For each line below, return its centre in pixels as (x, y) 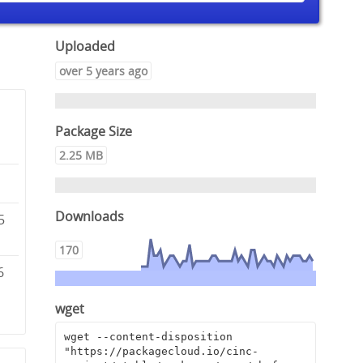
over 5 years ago (104, 70)
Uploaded (85, 47)
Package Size (94, 131)
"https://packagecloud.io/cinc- (161, 352)
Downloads (90, 216)
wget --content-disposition (148, 337)
